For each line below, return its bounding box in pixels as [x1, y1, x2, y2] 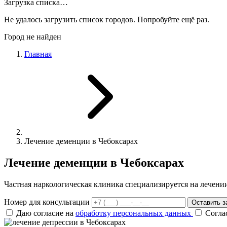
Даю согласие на [16, 208, 75, 217]
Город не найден [4, 32, 61, 41]
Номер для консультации [4, 197, 90, 206]
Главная [24, 50, 52, 58]
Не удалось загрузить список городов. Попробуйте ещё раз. [4, 15, 209, 24]
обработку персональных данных [75, 208, 193, 217]
